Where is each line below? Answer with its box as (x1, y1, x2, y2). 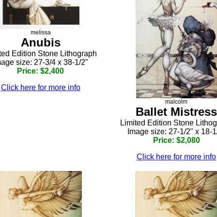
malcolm (165, 98, 187, 105)
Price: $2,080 (153, 136, 200, 144)
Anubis (20, 36, 61, 49)
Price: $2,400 (17, 67, 64, 76)
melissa (30, 29, 51, 36)
